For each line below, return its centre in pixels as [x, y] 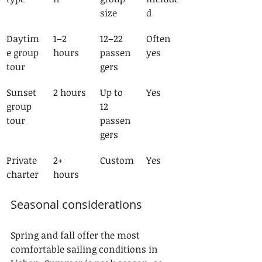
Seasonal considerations [76, 204]
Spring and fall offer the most [76, 235]
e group [24, 53]
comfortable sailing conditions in [85, 249]
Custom [117, 160]
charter [23, 174]
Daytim [23, 39]
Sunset [23, 92]
